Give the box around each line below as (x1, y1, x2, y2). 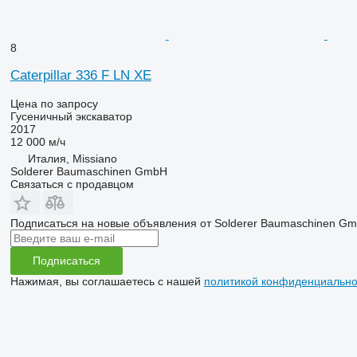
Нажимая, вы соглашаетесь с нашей (10, 274, 204, 288)
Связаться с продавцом (10, 177, 134, 190)
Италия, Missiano (27, 151, 117, 165)
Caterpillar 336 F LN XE (10, 67, 151, 83)
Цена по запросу (10, 96, 98, 110)
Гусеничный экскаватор (10, 109, 132, 123)
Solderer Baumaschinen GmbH (10, 164, 167, 178)
